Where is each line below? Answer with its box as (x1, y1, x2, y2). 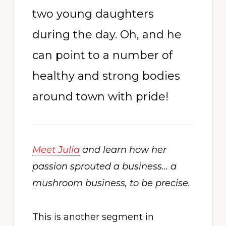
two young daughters (32, 7, 154, 21)
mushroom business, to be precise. (32, 178, 190, 189)
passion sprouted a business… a (32, 161, 177, 172)
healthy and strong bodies (32, 69, 180, 83)
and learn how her (79, 144, 166, 155)
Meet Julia (32, 144, 80, 155)
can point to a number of (32, 48, 173, 62)
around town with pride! (32, 90, 168, 103)
